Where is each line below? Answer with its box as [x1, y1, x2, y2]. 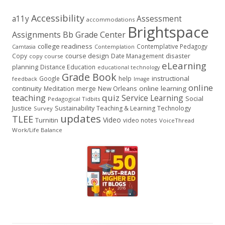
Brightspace [128, 22, 209, 42]
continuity [12, 84, 42, 93]
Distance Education [40, 63, 95, 71]
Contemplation [94, 43, 135, 50]
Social [185, 94, 203, 103]
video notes [123, 116, 157, 125]
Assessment [137, 14, 182, 24]
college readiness [38, 42, 92, 51]
